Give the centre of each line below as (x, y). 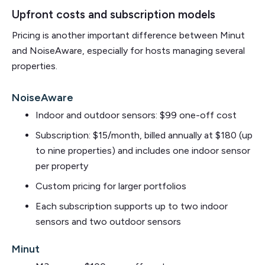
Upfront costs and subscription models (114, 14)
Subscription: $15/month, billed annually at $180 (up (144, 135)
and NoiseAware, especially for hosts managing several (128, 50)
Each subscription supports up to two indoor (132, 206)
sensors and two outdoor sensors (108, 221)
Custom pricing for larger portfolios (111, 186)
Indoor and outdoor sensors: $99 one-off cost (136, 115)
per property (62, 166)
